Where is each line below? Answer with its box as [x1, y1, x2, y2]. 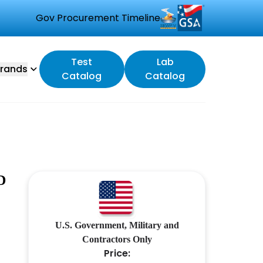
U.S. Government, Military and [55, 220, 179, 230]
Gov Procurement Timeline [36, 11, 160, 25]
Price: [103, 247, 130, 260]
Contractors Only [82, 234, 152, 244]
